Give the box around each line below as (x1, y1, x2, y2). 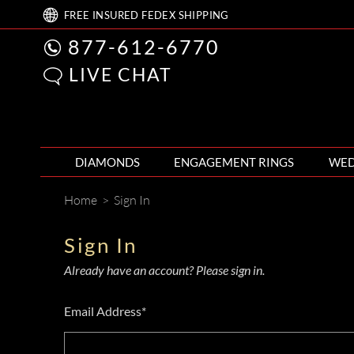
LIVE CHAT (69, 63, 172, 85)
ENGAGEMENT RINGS (174, 155, 295, 169)
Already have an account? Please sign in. (64, 262, 265, 277)
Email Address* (64, 303, 146, 318)
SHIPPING (175, 9, 229, 21)
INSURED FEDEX (92, 9, 176, 21)
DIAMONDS (74, 155, 140, 169)
